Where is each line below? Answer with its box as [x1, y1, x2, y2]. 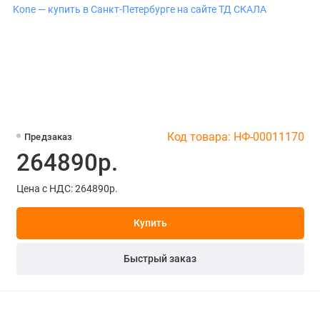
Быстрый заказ [124, 252, 196, 265]
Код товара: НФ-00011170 [166, 130, 304, 144]
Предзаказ [24, 131, 73, 143]
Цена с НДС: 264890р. [16, 182, 118, 194]
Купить [134, 217, 167, 230]
